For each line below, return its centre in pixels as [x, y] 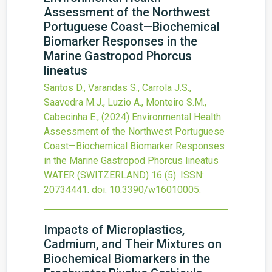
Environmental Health [176, 117]
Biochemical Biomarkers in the [127, 259]
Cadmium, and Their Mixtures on [133, 244]
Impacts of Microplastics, [114, 229]
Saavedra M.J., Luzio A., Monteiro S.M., [125, 102]
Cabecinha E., [73, 117]
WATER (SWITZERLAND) [96, 175]
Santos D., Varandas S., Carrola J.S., [117, 88]
